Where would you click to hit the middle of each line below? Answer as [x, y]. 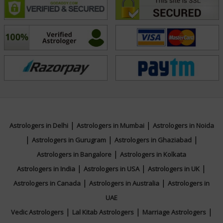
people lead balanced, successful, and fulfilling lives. [103, 12]
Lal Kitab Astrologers [103, 212]
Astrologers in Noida [183, 126]
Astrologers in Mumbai [110, 126]
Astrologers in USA [111, 169]
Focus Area [77, 105]
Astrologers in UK [174, 169]
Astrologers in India [46, 169]
